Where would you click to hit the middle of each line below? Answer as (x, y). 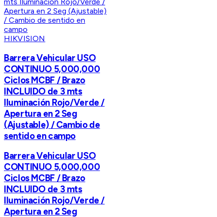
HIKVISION (25, 38)
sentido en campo (40, 136)
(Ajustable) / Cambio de (52, 124)
